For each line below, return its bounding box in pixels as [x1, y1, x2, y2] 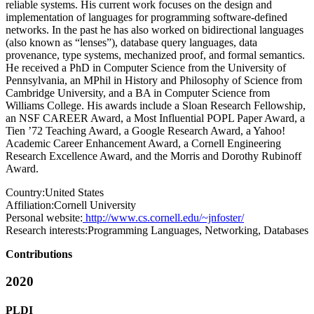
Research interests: [6, 224, 88, 237]
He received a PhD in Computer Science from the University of [6, 62, 286, 74]
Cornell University [54, 199, 136, 212]
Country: [6, 186, 45, 199]
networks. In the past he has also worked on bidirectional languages [6, 24, 303, 36]
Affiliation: [6, 199, 54, 212]
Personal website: [6, 212, 83, 224]
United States [45, 186, 104, 199]
